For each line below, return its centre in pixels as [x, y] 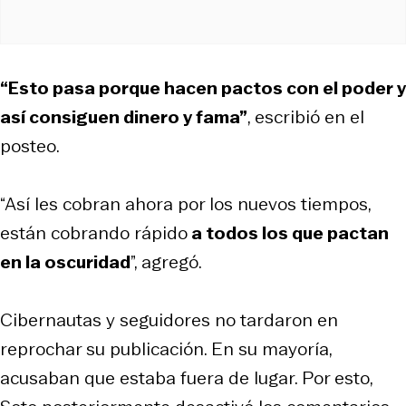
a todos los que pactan [288, 232]
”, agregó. [166, 261]
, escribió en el [306, 116]
